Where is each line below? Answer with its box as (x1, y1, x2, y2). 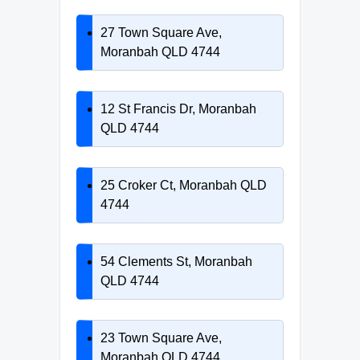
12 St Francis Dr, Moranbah (100, 101, 256, 116)
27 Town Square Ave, (100, 25, 222, 39)
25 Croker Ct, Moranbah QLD (100, 178, 267, 192)
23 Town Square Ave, (100, 330, 222, 345)
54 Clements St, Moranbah (100, 254, 252, 268)
